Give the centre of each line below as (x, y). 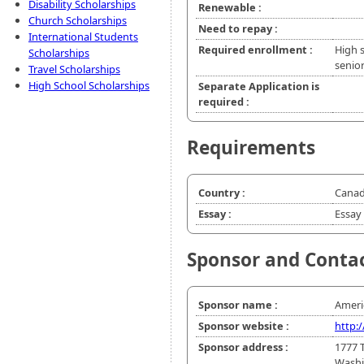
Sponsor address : (243, 347)
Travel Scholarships (74, 69)
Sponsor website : (244, 326)
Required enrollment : (256, 50)
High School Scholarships (89, 85)
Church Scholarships (78, 20)
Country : (222, 193)
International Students (83, 37)
